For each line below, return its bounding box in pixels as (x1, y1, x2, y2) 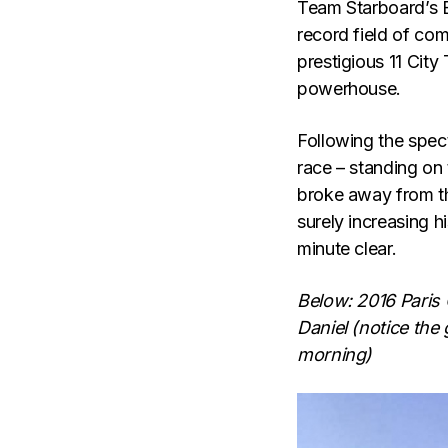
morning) (297, 343, 373, 365)
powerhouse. (297, 77, 402, 99)
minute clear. (297, 237, 397, 259)
